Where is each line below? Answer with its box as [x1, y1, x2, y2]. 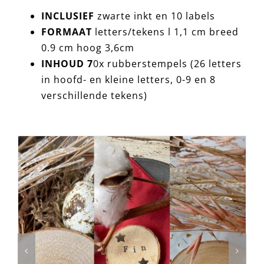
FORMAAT [41, 25, 95, 39]
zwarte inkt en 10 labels [94, 9, 215, 23]
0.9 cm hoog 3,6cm [41, 41, 134, 55]
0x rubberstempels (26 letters [93, 57, 242, 71]
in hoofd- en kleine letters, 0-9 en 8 [41, 73, 216, 87]
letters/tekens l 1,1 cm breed [94, 25, 239, 39]
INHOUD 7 [41, 57, 93, 71]
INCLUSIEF [41, 9, 94, 23]
